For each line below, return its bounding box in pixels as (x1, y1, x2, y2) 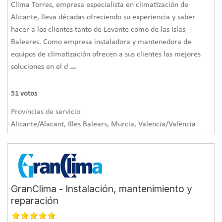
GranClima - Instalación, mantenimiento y (11, 182, 193, 195)
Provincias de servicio (11, 108, 81, 116)
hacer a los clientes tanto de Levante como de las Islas (11, 25, 186, 34)
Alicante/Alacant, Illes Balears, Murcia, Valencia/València (11, 120, 196, 128)
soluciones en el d (11, 62, 70, 71)
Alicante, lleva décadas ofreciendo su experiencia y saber (11, 13, 196, 21)
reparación (11, 194, 59, 207)
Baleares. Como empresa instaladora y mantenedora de (11, 38, 192, 46)
